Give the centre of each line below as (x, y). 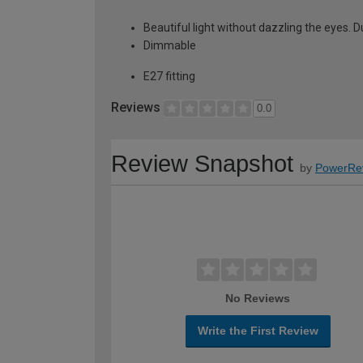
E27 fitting (169, 77)
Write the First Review (258, 330)
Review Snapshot (202, 163)
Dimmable (170, 46)
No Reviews (258, 298)
